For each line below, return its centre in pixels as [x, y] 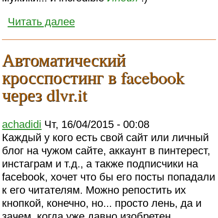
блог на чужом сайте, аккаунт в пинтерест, [106, 151]
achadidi [22, 125]
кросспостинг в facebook [93, 77]
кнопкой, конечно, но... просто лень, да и [102, 203]
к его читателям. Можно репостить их [94, 190]
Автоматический [64, 59]
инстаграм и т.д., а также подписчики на [100, 164]
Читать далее [41, 22]
